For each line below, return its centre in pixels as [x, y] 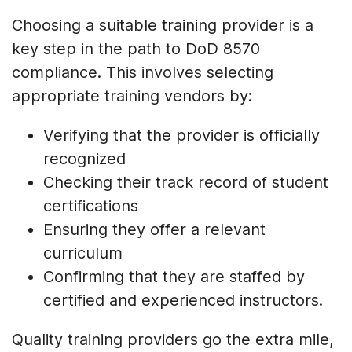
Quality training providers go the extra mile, [173, 339]
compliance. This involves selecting [143, 72]
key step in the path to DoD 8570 [136, 48]
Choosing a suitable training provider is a [163, 25]
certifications [91, 205]
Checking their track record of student [186, 182]
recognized [84, 158]
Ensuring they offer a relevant [154, 229]
